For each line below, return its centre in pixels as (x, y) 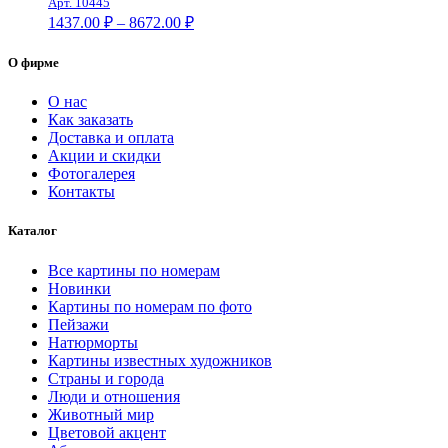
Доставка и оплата (111, 138)
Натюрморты (93, 342)
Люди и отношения (114, 396)
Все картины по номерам (134, 270)
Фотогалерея (91, 174)
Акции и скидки (104, 156)
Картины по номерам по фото (150, 306)
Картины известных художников (160, 360)
